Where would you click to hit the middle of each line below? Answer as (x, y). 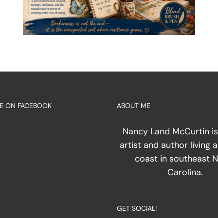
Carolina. (185, 172)
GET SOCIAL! (137, 208)
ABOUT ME (133, 105)
